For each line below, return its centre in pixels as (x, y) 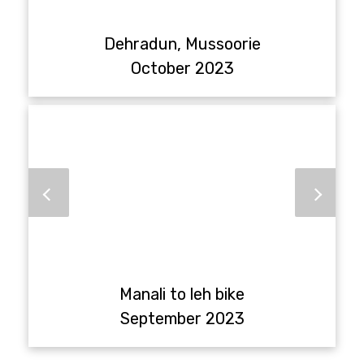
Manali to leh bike (182, 294)
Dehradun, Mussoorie (182, 43)
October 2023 (182, 68)
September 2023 (182, 318)
